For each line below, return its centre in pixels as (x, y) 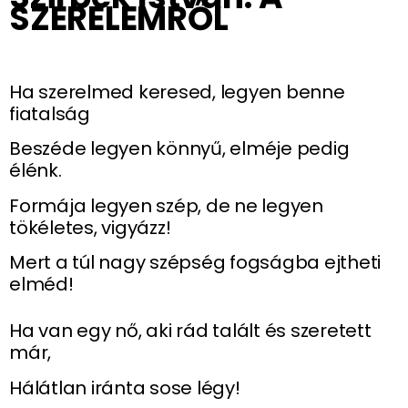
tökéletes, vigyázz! (90, 227)
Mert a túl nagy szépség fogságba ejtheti (195, 262)
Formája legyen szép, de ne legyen (166, 205)
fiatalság (50, 113)
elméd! (44, 284)
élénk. (36, 171)
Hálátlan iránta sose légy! (125, 388)
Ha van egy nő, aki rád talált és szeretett (190, 331)
